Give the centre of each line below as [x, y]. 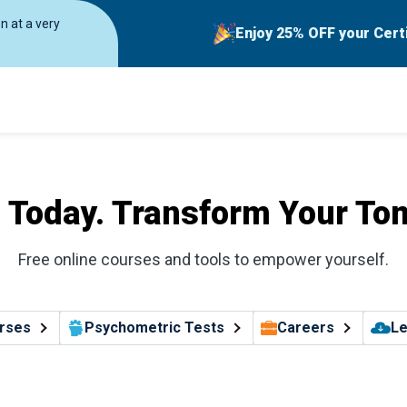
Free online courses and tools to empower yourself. [203, 259]
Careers [305, 328]
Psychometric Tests [154, 328]
